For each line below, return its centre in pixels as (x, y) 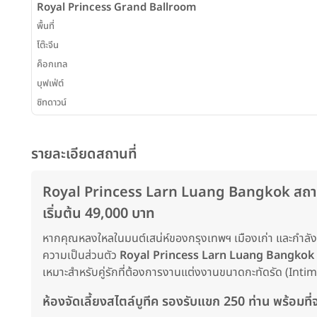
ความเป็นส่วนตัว (81, 256)
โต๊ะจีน (48, 46)
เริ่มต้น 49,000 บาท (99, 214)
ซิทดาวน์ (52, 103)
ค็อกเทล (52, 65)
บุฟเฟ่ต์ (50, 84)
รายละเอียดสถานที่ (84, 155)
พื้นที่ (46, 27)
